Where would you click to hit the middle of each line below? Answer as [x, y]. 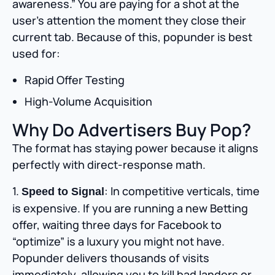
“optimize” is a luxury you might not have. [118, 242]
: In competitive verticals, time [182, 191]
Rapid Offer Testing [75, 80]
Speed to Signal [63, 192]
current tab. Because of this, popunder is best [132, 37]
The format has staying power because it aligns [135, 148]
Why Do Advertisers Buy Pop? [132, 130]
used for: [36, 54]
